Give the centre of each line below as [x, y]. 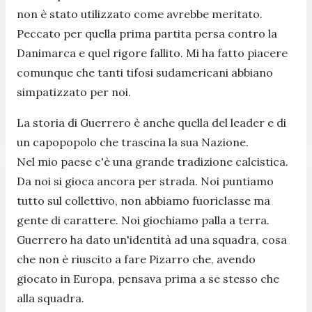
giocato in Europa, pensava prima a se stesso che [148, 279]
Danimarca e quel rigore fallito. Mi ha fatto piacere [152, 53]
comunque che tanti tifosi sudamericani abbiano [145, 73]
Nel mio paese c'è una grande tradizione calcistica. [153, 162]
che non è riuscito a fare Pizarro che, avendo [136, 259]
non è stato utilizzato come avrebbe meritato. [140, 14]
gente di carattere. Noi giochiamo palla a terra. [143, 220]
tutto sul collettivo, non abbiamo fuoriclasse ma [143, 201]
